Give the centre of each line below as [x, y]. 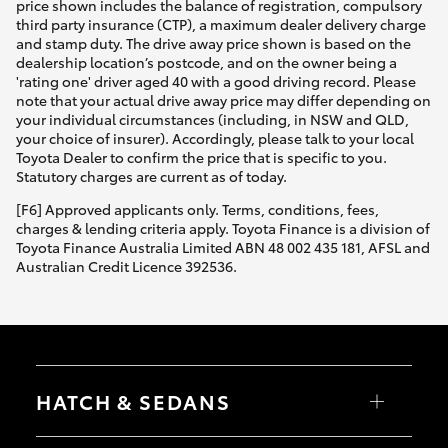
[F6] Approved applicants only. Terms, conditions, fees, [197, 209]
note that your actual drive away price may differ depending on [223, 100]
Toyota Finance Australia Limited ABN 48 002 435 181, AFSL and [223, 247]
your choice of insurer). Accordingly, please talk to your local [215, 138]
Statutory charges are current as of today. [151, 176]
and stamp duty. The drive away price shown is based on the [213, 43]
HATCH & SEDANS [133, 400]
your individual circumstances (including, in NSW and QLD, [212, 119]
